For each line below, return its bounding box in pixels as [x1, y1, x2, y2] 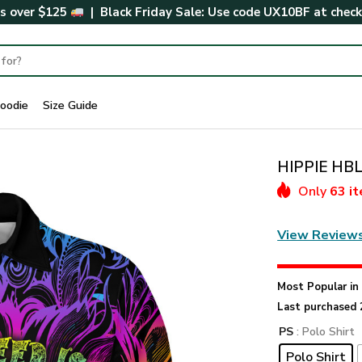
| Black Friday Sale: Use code [84, 4, 263, 20]
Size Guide [43, 96, 98, 113]
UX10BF [263, 4, 310, 20]
